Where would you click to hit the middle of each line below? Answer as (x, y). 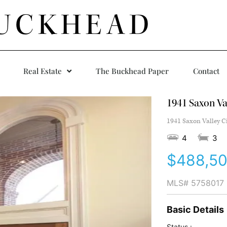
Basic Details (195, 210)
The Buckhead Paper (132, 71)
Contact (206, 71)
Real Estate (43, 71)
